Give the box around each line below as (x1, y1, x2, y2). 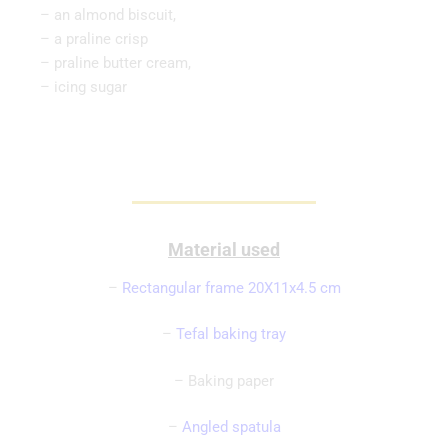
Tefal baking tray (176, 325, 286, 343)
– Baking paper (174, 371, 274, 390)
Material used (168, 239, 280, 260)
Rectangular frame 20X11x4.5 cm (121, 278, 341, 297)
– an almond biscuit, (40, 6, 176, 24)
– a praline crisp (40, 30, 148, 48)
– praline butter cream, (40, 54, 191, 72)
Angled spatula (181, 418, 281, 436)
